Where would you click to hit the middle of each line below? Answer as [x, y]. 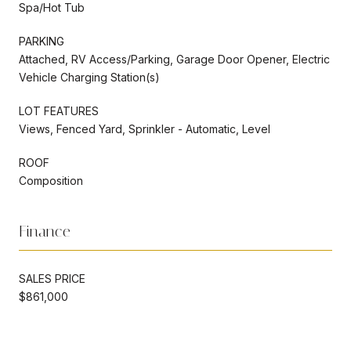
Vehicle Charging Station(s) [89, 77]
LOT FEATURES [59, 110]
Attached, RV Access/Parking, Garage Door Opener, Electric [174, 59]
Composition [51, 180]
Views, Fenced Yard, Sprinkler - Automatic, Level [145, 128]
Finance [45, 231]
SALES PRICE [52, 278]
